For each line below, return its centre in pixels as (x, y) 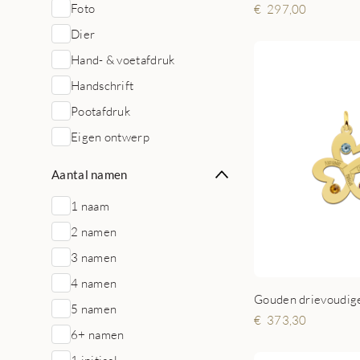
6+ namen (98, 334)
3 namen (94, 257)
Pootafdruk (100, 111)
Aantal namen (90, 174)
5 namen (94, 309)
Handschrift (102, 85)
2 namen (94, 231)
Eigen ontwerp (110, 137)
